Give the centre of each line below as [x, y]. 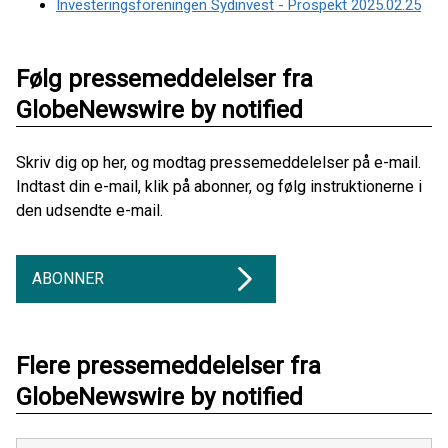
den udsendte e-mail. [89, 210]
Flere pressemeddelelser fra [168, 366]
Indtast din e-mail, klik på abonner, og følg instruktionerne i [219, 186]
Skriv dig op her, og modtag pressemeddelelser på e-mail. [218, 162]
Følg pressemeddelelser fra [164, 79]
